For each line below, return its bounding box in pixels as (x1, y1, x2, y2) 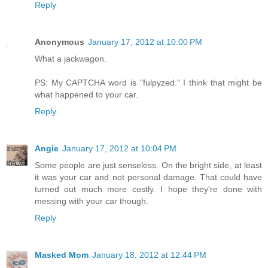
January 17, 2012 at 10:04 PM (62, 143, 176, 153)
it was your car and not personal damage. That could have (35, 172, 262, 182)
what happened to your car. (35, 89, 138, 99)
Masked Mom (35, 249, 89, 260)
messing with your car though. (35, 196, 148, 206)
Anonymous (35, 36, 84, 47)
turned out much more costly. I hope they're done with (35, 184, 262, 194)
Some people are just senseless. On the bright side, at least (35, 160, 262, 170)
